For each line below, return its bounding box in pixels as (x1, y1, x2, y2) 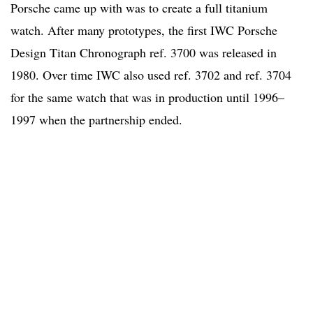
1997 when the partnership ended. (10, 111, 182, 129)
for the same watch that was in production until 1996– (10, 89, 284, 106)
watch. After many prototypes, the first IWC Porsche (10, 22, 277, 39)
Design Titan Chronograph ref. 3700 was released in (10, 44, 277, 61)
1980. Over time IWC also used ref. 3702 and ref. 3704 (10, 66, 291, 84)
